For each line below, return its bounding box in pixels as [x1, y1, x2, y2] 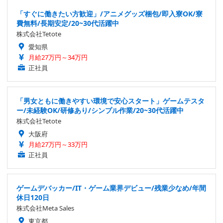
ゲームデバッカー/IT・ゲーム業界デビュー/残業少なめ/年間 [16, 183, 206, 193]
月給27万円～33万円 [28, 140, 88, 149]
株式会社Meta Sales [16, 204, 74, 213]
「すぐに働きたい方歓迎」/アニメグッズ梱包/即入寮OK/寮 [16, 9, 203, 19]
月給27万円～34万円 [28, 53, 88, 62]
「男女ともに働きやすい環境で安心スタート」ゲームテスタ [16, 96, 205, 106]
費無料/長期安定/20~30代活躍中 [16, 18, 119, 28]
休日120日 [16, 193, 49, 203]
